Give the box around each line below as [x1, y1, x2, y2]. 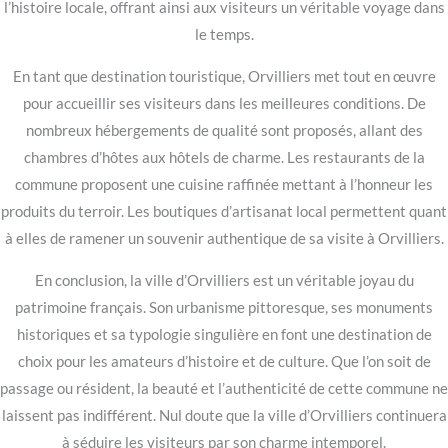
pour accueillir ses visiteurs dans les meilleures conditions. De [22, 95, 426, 113]
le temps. [194, 26, 254, 44]
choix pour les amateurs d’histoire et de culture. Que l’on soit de [17, 352, 431, 370]
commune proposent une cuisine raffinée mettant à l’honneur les [15, 176, 433, 194]
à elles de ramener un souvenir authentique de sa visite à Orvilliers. [4, 230, 444, 248]
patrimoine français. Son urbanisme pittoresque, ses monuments [15, 298, 433, 316]
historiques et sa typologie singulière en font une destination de [16, 325, 432, 343]
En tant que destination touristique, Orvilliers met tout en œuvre [12, 68, 436, 86]
